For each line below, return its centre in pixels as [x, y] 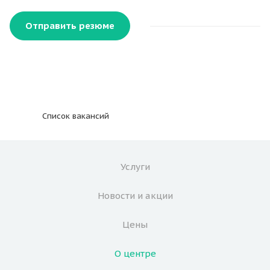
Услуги [135, 166]
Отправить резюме [70, 25]
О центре [135, 253]
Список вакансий [76, 116]
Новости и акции [135, 195]
